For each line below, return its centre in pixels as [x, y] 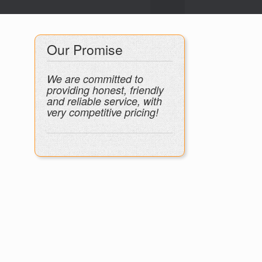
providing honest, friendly [106, 90]
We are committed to [95, 79]
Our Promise [85, 49]
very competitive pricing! [103, 112]
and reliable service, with [105, 101]
